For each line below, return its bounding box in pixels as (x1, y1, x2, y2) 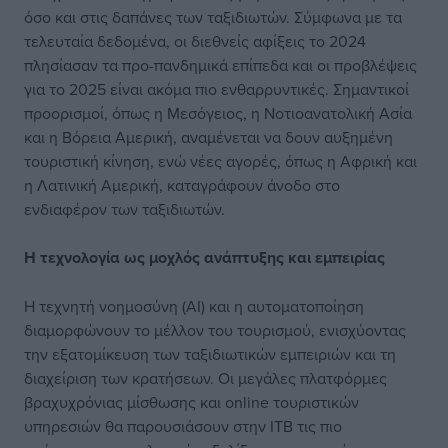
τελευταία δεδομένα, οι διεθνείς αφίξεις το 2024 (24, 30, 366, 52)
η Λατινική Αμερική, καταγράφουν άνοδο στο (24, 174, 340, 196)
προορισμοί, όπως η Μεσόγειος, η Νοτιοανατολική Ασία (24, 102, 412, 124)
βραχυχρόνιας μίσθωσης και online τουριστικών (24, 391, 359, 413)
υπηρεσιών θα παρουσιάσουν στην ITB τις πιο (24, 415, 342, 437)
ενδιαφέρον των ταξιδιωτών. (24, 198, 225, 220)
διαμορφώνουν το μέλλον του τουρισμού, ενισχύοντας (24, 319, 406, 341)
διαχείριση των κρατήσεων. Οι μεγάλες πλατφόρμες (24, 367, 387, 389)
